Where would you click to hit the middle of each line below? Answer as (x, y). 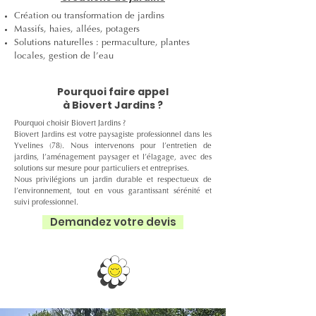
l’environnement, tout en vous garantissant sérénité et (113, 192)
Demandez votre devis (113, 222)
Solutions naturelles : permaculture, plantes (102, 43)
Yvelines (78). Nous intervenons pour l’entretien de (113, 146)
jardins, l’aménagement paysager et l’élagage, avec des (113, 158)
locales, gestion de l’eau (64, 56)
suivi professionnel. (46, 203)
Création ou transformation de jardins (89, 16)
